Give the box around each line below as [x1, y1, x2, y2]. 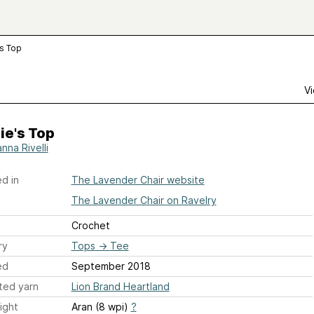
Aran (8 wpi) [71, 301, 131, 313]
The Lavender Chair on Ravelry [71, 194, 217, 206]
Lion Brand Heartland [71, 280, 170, 292]
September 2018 [71, 260, 151, 272]
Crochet [71, 219, 110, 231]
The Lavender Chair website [71, 174, 205, 186]
